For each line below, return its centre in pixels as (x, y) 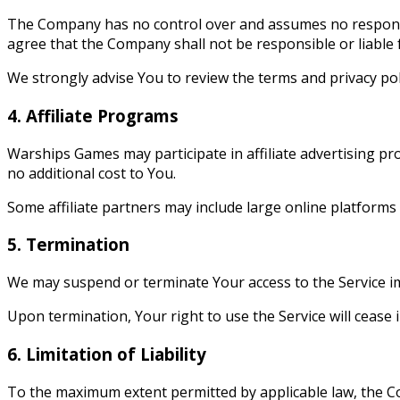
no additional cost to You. (92, 173)
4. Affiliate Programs (93, 116)
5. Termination (68, 245)
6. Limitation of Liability (107, 354)
